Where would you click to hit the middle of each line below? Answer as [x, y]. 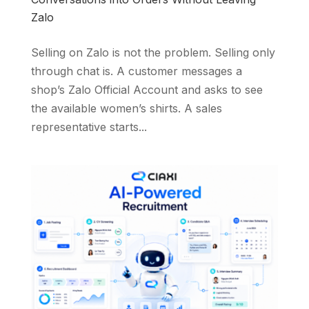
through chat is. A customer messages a [136, 71]
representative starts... [89, 127]
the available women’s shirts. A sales [126, 108]
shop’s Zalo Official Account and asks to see [147, 89]
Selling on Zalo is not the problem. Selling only [153, 52]
